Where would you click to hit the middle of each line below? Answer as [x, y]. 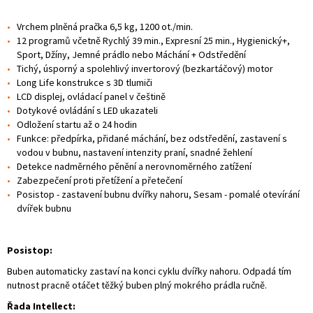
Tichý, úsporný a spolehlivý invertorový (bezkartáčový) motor [145, 68]
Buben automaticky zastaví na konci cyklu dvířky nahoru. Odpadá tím [149, 271]
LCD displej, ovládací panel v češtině [91, 96]
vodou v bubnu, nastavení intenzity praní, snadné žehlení [134, 152]
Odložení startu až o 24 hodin [77, 124]
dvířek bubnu [44, 208]
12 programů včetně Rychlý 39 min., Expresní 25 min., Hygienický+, [153, 40]
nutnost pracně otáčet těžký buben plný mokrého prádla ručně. [137, 285]
